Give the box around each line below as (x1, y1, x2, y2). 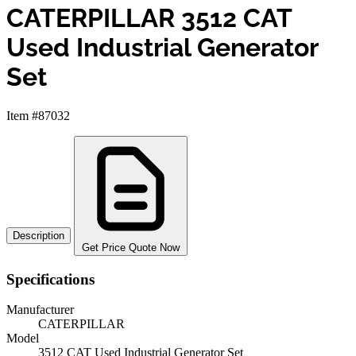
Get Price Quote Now (82, 241, 180, 253)
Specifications (6, 270, 95, 288)
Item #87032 (6, 108, 70, 122)
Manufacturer (6, 303, 74, 317)
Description (13, 229, 64, 242)
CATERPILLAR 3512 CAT (6, 3, 292, 33)
